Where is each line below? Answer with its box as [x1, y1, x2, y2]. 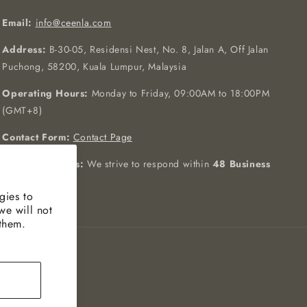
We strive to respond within [84, 157, 212, 171]
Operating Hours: [2, 86, 88, 101]
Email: [2, 16, 32, 30]
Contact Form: [2, 130, 71, 145]
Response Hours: [2, 157, 84, 171]
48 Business [212, 157, 271, 171]
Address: [2, 42, 47, 57]
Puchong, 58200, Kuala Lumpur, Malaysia [2, 60, 187, 74]
